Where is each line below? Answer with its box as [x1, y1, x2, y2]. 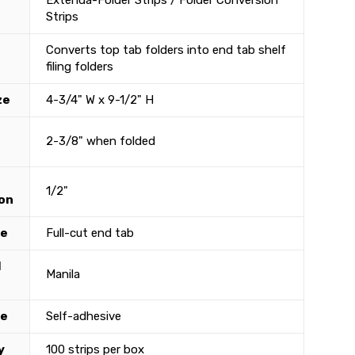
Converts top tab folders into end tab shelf [45, 43, 286, 58]
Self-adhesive [45, 309, 121, 324]
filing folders [45, 59, 113, 74]
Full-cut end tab [45, 226, 134, 241]
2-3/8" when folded [45, 134, 155, 149]
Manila [45, 267, 80, 282]
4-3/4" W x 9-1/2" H [45, 93, 154, 108]
